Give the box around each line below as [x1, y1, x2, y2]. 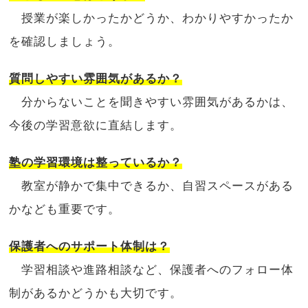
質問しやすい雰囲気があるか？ [9, 71, 183, 85]
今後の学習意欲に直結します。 [9, 118, 183, 132]
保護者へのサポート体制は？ [9, 239, 170, 253]
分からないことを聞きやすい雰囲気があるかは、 [9, 95, 294, 109]
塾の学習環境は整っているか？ [9, 155, 183, 169]
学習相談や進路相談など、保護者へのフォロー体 [9, 263, 294, 276]
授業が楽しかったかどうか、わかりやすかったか [9, 11, 294, 25]
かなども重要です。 [9, 202, 121, 216]
